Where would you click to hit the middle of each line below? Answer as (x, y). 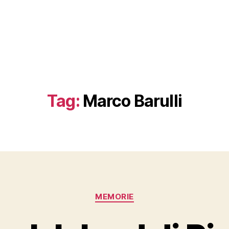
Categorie (134, 192)
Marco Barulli (132, 101)
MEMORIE (114, 197)
